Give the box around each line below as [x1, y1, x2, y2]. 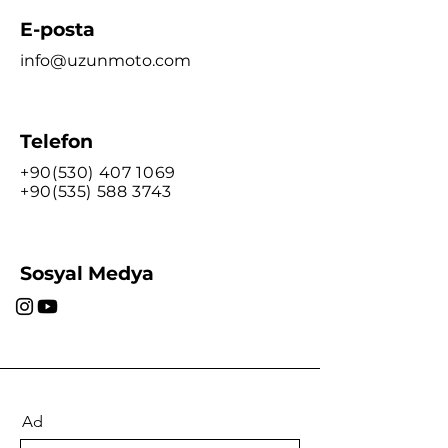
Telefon [20, 130, 93, 153]
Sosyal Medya [20, 262, 154, 285]
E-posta [20, 18, 95, 41]
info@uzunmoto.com [20, 51, 191, 70]
